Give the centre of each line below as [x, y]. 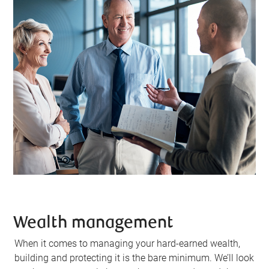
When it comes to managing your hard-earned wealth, [128, 244]
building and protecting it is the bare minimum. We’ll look [134, 258]
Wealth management [93, 224]
